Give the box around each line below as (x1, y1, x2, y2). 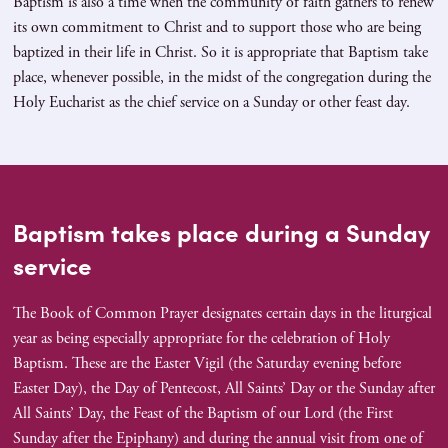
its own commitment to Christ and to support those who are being (12, 17, 421, 39)
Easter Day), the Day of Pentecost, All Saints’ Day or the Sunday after (12, 378, 435, 400)
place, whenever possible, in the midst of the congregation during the (12, 67, 431, 89)
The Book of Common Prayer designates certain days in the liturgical (12, 303, 432, 325)
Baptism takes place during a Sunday (12, 215, 430, 249)
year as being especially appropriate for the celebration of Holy (12, 328, 390, 350)
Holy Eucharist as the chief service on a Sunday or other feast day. (12, 92, 410, 114)
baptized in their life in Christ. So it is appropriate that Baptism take (12, 42, 428, 64)
